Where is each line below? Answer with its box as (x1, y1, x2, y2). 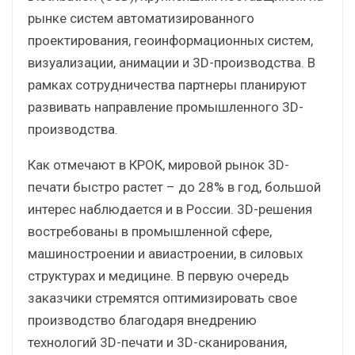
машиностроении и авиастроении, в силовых (28, 245, 303, 261)
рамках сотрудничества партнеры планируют (28, 76, 307, 93)
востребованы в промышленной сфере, (28, 223, 272, 239)
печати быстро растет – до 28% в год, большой (28, 178, 321, 195)
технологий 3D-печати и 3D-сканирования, (28, 334, 287, 350)
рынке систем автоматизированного (28, 10, 254, 26)
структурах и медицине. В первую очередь (28, 267, 289, 284)
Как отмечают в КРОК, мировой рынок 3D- (28, 156, 289, 173)
